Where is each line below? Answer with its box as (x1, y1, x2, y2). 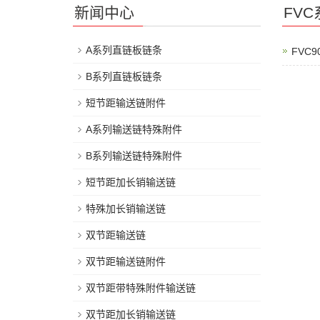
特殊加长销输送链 (86, 203, 166, 214)
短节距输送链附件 (86, 97, 166, 109)
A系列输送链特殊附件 (86, 124, 182, 135)
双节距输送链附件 (86, 256, 166, 267)
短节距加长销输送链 (86, 176, 176, 188)
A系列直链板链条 (86, 44, 162, 56)
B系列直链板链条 (86, 71, 162, 82)
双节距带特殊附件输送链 (86, 282, 196, 294)
